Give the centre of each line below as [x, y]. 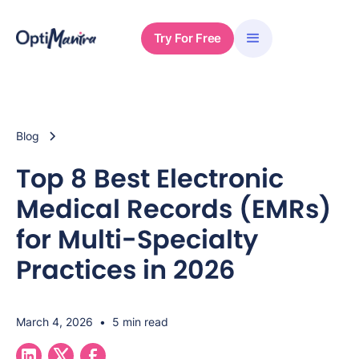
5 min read [140, 322]
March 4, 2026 [54, 322]
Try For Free [187, 38]
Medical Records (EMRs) [174, 209]
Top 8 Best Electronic [150, 178]
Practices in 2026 [125, 270]
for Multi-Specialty [137, 239]
